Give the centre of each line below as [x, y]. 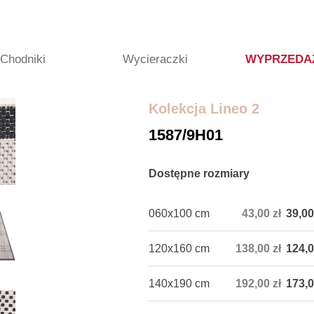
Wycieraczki [155, 59]
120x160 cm [179, 248]
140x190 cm [179, 284]
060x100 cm [179, 213]
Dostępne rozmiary [199, 173]
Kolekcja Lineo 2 [204, 109]
